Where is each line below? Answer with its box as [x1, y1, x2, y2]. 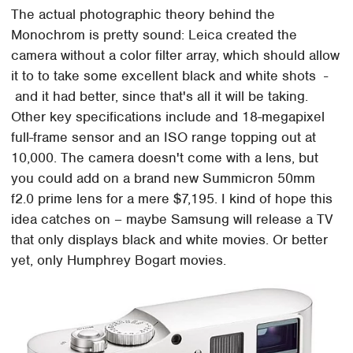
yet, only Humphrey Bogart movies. [11, 251, 227, 269]
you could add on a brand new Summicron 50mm [11, 169, 316, 187]
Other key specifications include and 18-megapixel [11, 107, 325, 125]
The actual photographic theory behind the [11, 5, 276, 23]
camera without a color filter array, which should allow [11, 46, 340, 64]
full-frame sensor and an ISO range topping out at [11, 128, 317, 146]
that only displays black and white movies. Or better [11, 230, 329, 248]
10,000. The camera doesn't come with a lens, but [11, 148, 319, 166]
